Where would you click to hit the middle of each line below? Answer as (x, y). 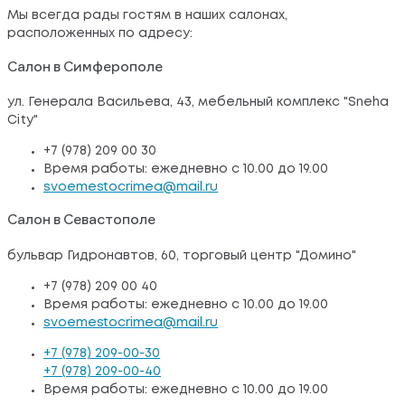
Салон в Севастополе (81, 221)
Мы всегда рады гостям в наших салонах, (147, 16)
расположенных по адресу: (100, 34)
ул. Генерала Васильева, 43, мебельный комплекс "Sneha (198, 102)
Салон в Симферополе (85, 67)
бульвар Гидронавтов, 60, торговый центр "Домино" (182, 255)
